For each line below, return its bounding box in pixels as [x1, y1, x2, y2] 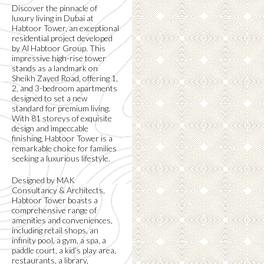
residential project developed [12, 33, 113, 43]
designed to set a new [12, 93, 87, 103]
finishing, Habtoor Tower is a [12, 133, 113, 143]
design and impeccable [12, 123, 88, 133]
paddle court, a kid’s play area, [12, 245, 116, 255]
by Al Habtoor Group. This [12, 43, 105, 53]
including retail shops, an [12, 225, 98, 235]
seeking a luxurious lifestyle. [12, 153, 110, 163]
